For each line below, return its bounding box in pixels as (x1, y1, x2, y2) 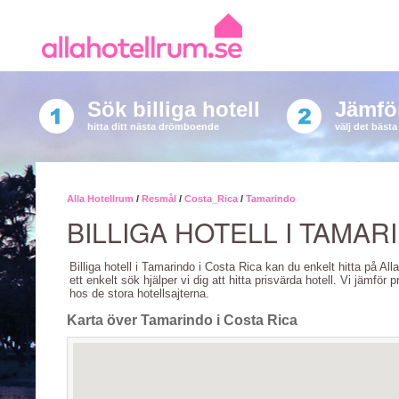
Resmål (142, 193, 176, 204)
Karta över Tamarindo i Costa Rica (67, 313, 297, 328)
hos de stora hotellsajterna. (69, 287, 209, 300)
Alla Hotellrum (67, 193, 134, 204)
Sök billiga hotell (86, 97, 260, 121)
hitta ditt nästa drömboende (86, 121, 219, 132)
